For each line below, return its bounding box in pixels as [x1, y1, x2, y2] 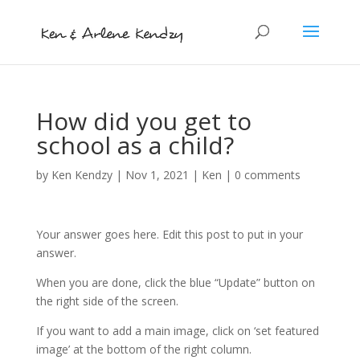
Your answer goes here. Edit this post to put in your [35, 227, 303, 242]
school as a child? [35, 129, 234, 162]
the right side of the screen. [35, 293, 178, 309]
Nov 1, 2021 [125, 167, 189, 182]
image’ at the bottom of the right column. [35, 342, 252, 357]
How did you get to [35, 104, 252, 137]
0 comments [234, 167, 301, 182]
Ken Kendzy [51, 167, 112, 182]
